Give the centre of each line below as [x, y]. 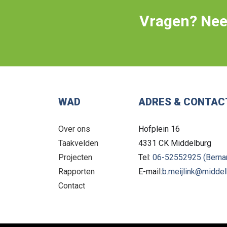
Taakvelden [78, 143]
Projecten [75, 157]
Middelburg [191, 143]
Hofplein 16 [159, 129]
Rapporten [76, 172]
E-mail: [150, 172]
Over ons [74, 129]
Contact [71, 186]
